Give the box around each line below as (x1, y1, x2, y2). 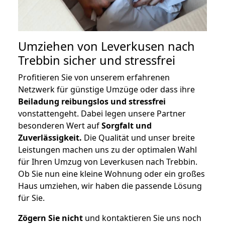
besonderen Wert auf (18, 120, 101, 132)
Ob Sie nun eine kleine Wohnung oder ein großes (18, 168, 205, 180)
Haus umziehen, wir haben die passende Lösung (18, 180, 202, 192)
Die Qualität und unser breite (82, 132, 195, 144)
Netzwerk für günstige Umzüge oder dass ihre (18, 84, 195, 95)
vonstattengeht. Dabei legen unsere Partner (18, 108, 186, 120)
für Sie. (18, 192, 45, 204)
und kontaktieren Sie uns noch (83, 212, 201, 224)
